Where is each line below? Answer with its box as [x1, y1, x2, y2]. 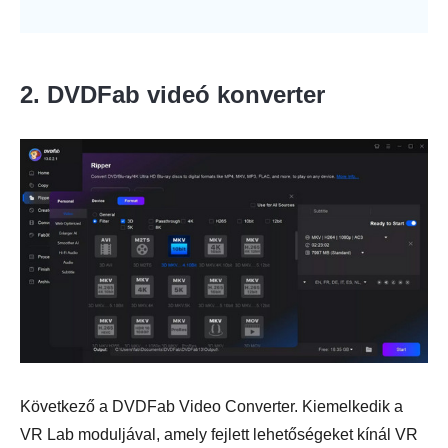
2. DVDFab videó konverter [20, 80, 325, 108]
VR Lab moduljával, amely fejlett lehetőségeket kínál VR [20, 425, 418, 443]
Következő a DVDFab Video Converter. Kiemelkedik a [20, 397, 403, 415]
